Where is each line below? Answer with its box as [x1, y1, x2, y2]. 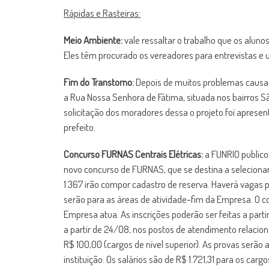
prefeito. [64, 121, 95, 133]
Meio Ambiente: [64, 34, 124, 46]
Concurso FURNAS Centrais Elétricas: [64, 148, 203, 160]
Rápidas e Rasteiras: [64, 7, 141, 19]
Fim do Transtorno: [64, 76, 134, 88]
